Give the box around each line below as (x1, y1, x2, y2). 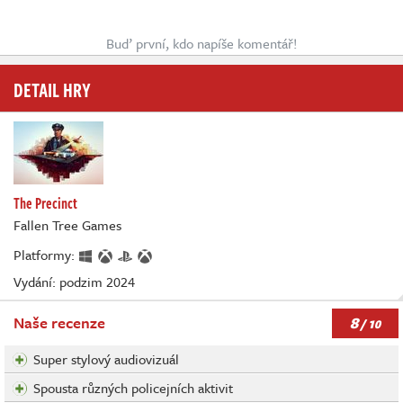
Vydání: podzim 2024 (13, 272, 135, 292)
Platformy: (13, 245, 78, 265)
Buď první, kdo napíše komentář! (106, 33, 297, 54)
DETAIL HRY (13, 75, 91, 104)
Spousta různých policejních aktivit (33, 378, 233, 399)
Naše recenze (13, 311, 105, 335)
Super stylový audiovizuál (33, 349, 179, 370)
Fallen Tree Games (13, 215, 121, 236)
